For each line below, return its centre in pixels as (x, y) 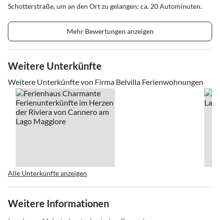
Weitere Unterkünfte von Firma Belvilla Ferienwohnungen (106, 82)
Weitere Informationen (58, 203)
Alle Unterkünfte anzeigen (47, 173)
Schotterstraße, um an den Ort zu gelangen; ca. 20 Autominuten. (105, 6)
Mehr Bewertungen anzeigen (110, 31)
